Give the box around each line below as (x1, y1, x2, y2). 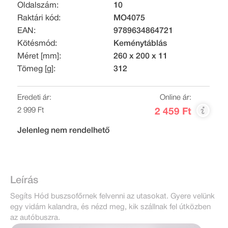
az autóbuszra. (10, 214, 60, 221)
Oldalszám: (17, 2, 59, 9)
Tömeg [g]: (17, 65, 55, 73)
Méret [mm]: (17, 52, 61, 60)
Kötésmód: (17, 40, 57, 47)
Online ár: (159, 94, 191, 101)
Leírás (10, 176, 38, 185)
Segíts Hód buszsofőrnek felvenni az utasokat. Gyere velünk (10, 192, 215, 200)
